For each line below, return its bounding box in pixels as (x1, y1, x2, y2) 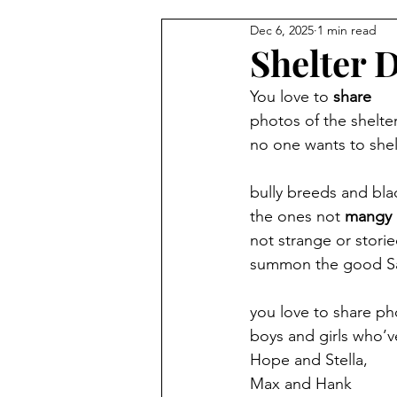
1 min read (317, 21, 377, 38)
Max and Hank (250, 374, 352, 393)
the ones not (250, 206, 345, 226)
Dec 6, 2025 (250, 21, 314, 38)
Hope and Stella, (250, 350, 368, 370)
